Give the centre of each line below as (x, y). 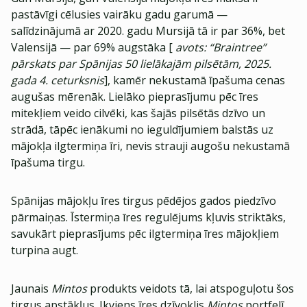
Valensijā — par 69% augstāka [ (93, 47)
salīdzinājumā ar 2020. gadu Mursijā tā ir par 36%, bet (148, 31)
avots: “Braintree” (221, 47)
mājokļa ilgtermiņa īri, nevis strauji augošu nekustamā (150, 146)
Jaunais (31, 288)
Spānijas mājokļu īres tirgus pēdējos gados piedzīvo (144, 201)
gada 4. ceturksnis (58, 80)
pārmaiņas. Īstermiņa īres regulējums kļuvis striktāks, (148, 217)
